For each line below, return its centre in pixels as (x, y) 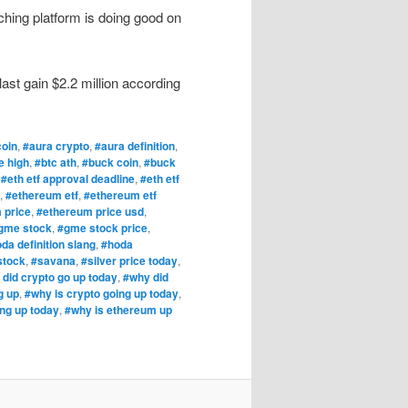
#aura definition (135, 146)
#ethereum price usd (90, 212)
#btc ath (56, 163)
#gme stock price (102, 228)
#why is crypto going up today (102, 294)
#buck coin (110, 163)
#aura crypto (56, 146)
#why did (146, 277)
